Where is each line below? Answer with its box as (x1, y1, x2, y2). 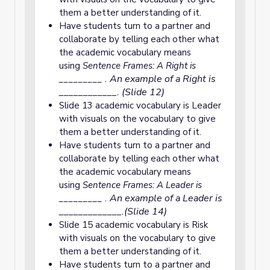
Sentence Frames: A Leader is (80, 179, 202, 191)
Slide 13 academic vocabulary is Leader (59, 99, 221, 111)
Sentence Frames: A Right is (80, 60, 196, 72)
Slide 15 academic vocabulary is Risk (59, 219, 208, 231)
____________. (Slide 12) (59, 86, 165, 99)
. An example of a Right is (102, 72, 218, 86)
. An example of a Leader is (102, 192, 222, 205)
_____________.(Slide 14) (59, 205, 167, 218)
